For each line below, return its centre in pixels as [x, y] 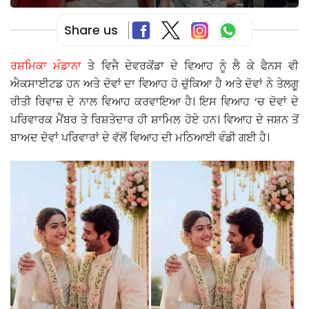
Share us [91, 30]
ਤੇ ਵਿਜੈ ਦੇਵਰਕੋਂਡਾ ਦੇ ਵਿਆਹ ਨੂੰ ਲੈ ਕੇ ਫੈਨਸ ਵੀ [190, 66]
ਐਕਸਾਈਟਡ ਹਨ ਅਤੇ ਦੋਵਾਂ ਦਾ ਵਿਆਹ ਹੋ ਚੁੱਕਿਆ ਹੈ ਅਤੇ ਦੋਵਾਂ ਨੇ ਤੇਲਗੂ [154, 84]
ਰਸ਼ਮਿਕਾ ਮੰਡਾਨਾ [46, 66]
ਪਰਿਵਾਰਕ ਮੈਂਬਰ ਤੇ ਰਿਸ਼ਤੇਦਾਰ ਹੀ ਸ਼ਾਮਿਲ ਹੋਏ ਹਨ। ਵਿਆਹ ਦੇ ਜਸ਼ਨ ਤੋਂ [154, 120]
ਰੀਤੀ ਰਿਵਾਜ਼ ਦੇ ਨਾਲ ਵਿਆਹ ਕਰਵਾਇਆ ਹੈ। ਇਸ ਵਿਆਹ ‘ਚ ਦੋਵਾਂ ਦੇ [154, 102]
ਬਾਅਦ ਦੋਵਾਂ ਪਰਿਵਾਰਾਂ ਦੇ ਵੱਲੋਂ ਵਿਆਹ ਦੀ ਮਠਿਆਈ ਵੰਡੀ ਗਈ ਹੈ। [140, 138]
